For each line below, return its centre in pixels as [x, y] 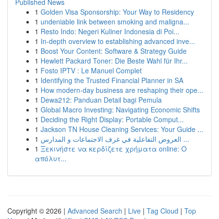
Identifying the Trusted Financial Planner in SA [112, 80]
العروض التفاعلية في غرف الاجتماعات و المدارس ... [185, 139]
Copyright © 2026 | [37, 211]
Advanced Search [95, 211]
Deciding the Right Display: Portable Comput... [112, 119]
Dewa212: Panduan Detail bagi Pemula [101, 100]
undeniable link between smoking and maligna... [115, 22]
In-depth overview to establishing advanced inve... [118, 41]
